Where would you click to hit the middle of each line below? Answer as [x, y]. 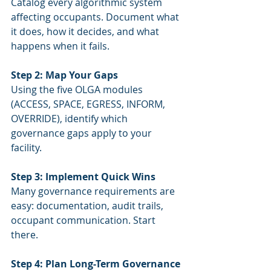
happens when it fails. [60, 46]
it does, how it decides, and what [86, 31]
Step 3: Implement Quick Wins [83, 177]
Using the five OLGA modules [78, 90]
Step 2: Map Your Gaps [64, 75]
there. [24, 235]
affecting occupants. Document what [96, 17]
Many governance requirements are [94, 191]
